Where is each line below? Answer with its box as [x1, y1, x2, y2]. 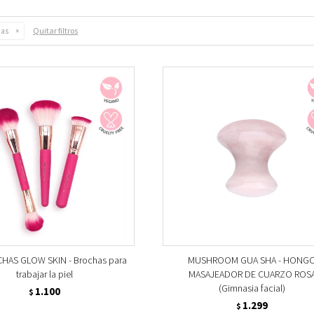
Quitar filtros [33, 25, 78, 36]
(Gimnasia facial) [219, 281, 286, 294]
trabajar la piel [16, 267, 74, 280]
